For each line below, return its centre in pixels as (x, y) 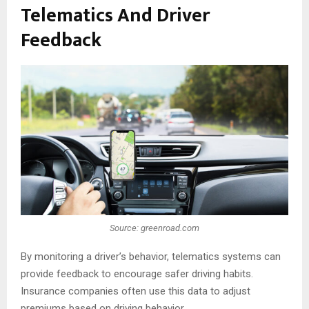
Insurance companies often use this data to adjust (136, 291)
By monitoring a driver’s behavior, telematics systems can (151, 256)
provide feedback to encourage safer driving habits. (137, 273)
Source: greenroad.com (154, 228)
